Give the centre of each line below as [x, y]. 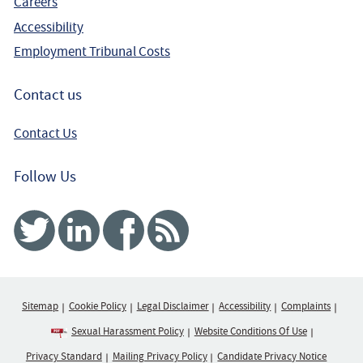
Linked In [166, 220]
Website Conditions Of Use [250, 332]
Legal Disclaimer [173, 307]
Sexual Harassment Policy [128, 332]
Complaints [306, 307]
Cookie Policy [97, 307]
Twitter [117, 220]
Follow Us [45, 177]
